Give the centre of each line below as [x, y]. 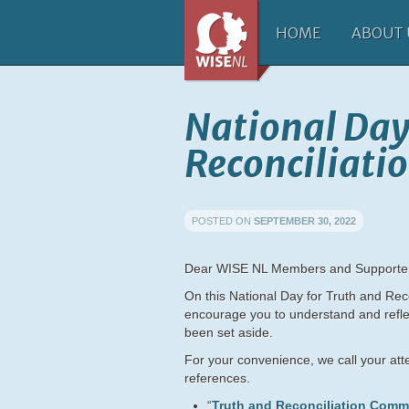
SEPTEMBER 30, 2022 [305, 221]
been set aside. [229, 332]
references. [217, 378]
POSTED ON [223, 221]
